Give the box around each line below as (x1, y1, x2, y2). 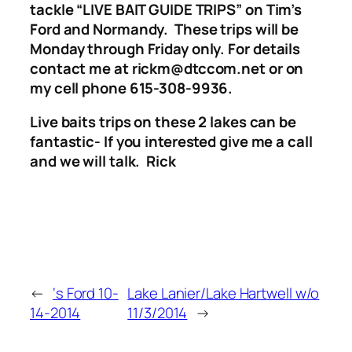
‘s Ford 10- (52, 283, 119, 304)
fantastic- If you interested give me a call (30, 131, 313, 152)
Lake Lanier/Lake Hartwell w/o (127, 283, 320, 304)
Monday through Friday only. (30, 38, 225, 59)
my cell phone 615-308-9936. (30, 77, 233, 98)
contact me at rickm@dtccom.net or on (30, 57, 304, 79)
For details (228, 38, 301, 59)
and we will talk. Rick (30, 151, 176, 172)
